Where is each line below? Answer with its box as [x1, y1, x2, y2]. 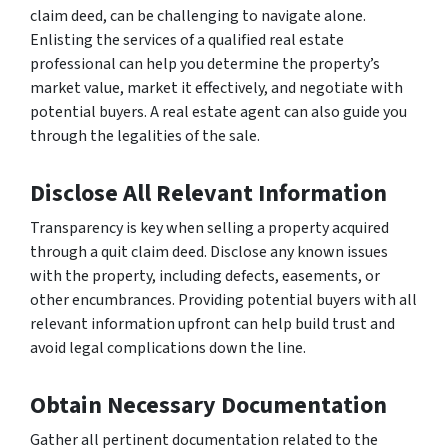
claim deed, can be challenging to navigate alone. [30, 4, 366, 27]
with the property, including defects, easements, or [30, 264, 380, 287]
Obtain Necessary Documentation [30, 387, 387, 423]
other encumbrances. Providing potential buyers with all [30, 288, 417, 311]
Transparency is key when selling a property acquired [30, 216, 389, 239]
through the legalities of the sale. [30, 124, 260, 147]
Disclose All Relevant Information [30, 175, 387, 211]
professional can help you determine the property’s [30, 52, 380, 75]
